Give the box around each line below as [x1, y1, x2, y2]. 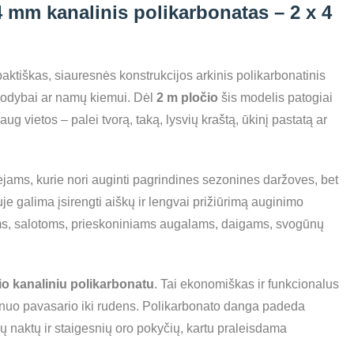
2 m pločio [156, 91, 218, 104]
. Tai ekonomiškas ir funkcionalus [154, 277, 339, 291]
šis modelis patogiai [218, 91, 333, 104]
